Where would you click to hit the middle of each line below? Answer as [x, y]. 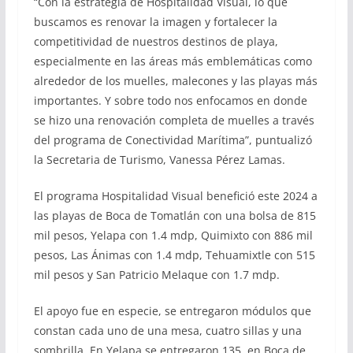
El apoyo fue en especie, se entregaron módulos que [172, 311]
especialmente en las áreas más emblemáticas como [173, 61]
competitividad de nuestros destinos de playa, [156, 42]
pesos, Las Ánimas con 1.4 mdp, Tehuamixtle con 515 [174, 255]
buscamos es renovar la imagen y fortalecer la [155, 22]
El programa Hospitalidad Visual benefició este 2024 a [175, 196]
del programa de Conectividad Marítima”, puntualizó [173, 140]
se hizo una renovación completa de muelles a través [174, 121]
